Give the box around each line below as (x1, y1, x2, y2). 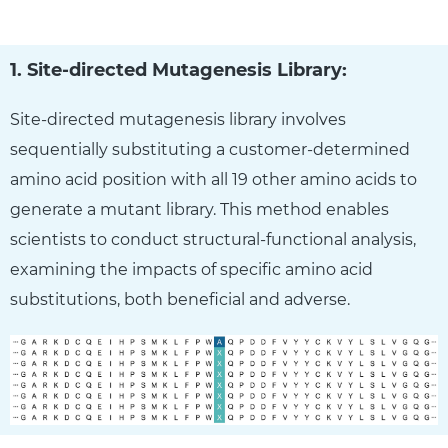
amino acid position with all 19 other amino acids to (10, 169, 417, 189)
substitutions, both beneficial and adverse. (10, 289, 350, 309)
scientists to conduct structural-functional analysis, (10, 229, 416, 249)
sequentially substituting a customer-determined (10, 139, 410, 159)
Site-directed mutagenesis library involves (10, 109, 346, 129)
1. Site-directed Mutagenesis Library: (10, 58, 347, 81)
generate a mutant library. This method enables (10, 199, 389, 219)
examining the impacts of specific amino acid (10, 259, 373, 279)
